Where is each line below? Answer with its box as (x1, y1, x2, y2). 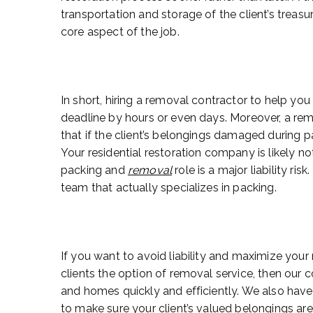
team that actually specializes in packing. (61, 180, 277, 194)
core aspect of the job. (61, 24, 180, 38)
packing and (61, 163, 128, 177)
